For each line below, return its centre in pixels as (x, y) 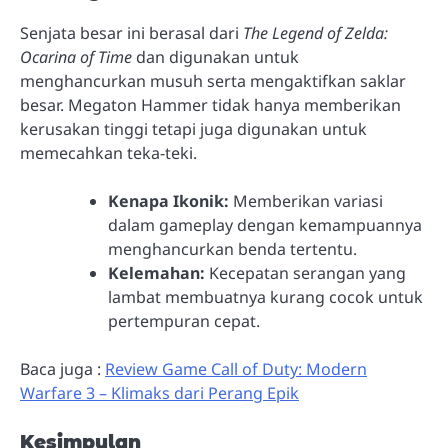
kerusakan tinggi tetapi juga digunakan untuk (193, 129)
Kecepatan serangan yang (305, 273)
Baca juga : (62, 369)
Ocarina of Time (76, 57)
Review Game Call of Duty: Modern (236, 369)
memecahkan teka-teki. (108, 153)
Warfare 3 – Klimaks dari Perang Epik (159, 393)
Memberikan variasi (306, 201)
